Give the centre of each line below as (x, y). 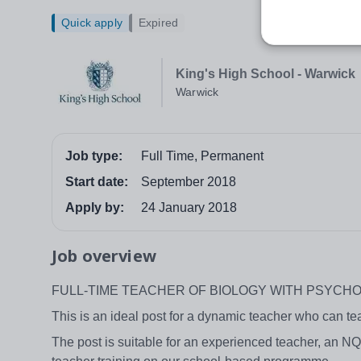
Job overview (104, 256)
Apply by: (95, 208)
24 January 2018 (189, 208)
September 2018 (189, 182)
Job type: (94, 156)
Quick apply (92, 23)
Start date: (97, 182)
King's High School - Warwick (266, 74)
